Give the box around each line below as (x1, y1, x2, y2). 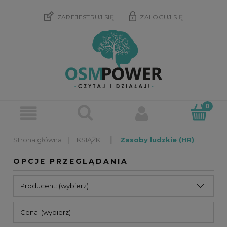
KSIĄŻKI (77, 136, 102, 144)
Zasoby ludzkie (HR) (120, 136, 194, 144)
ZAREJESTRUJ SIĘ (57, 13, 115, 21)
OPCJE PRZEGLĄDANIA (13, 157, 128, 166)
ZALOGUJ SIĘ (140, 13, 183, 21)
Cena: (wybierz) (20, 208, 71, 217)
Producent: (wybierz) (20, 182, 89, 191)
